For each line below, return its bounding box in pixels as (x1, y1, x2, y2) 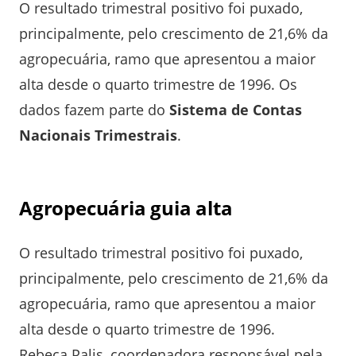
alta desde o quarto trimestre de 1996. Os (19, 74, 297, 94)
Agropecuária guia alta (19, 194, 233, 221)
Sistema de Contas (169, 99, 302, 119)
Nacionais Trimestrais (19, 125, 177, 145)
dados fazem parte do (19, 99, 169, 119)
